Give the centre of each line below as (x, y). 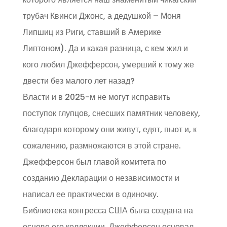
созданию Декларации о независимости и (101, 178)
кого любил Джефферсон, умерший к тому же (108, 65)
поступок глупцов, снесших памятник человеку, (111, 113)
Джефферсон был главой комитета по (94, 162)
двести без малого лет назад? (79, 81)
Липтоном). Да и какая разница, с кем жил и (105, 48)
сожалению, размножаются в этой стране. (102, 146)
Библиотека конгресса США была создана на (108, 211)
